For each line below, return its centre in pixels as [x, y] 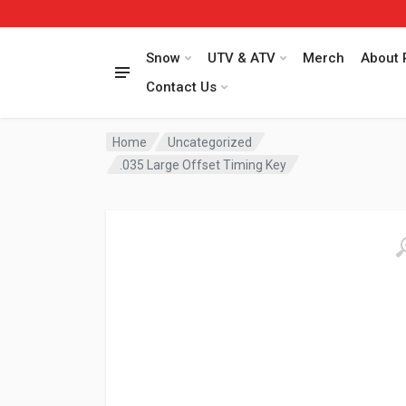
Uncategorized [210, 142]
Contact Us [181, 87]
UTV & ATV [242, 58]
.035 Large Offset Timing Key [203, 164]
